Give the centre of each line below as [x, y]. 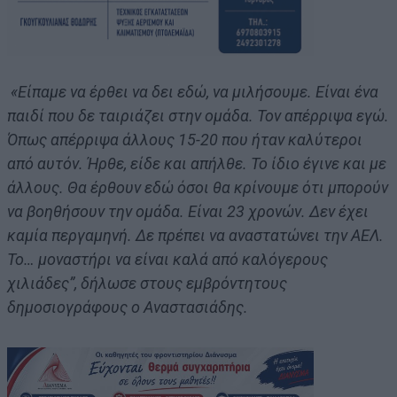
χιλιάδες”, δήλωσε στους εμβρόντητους [147, 283]
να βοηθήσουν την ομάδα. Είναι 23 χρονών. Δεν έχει [188, 211]
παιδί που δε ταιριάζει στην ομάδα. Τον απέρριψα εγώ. [198, 115]
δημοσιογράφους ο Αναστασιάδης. [128, 307]
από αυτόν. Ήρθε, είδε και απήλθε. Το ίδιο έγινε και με [197, 163]
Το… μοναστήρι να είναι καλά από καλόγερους [167, 259]
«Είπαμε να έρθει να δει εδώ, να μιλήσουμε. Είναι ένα [193, 91]
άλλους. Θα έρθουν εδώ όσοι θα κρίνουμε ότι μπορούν [198, 187]
